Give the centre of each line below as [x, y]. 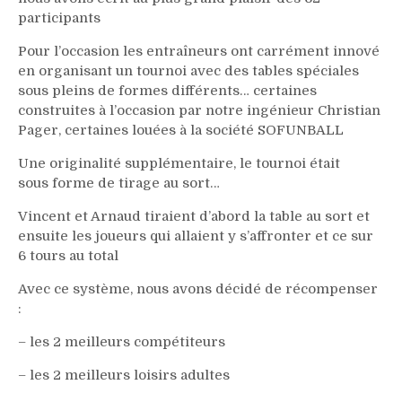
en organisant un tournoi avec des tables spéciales [188, 71]
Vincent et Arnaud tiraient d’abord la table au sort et [194, 216]
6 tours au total [68, 256]
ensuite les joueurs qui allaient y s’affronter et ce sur [196, 236]
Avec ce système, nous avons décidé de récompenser [198, 289]
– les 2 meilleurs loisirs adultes [124, 375]
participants [59, 18]
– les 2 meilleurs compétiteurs [122, 342]
